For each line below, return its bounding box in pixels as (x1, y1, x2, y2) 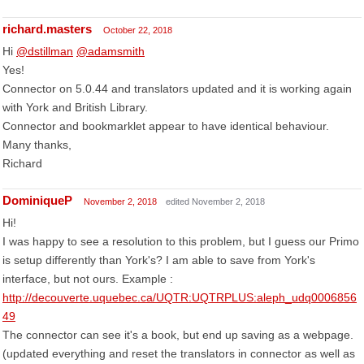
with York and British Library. (2, 101, 148, 114)
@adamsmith (76, 45, 145, 58)
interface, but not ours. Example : (2, 272, 173, 285)
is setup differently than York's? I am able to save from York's (2, 253, 315, 266)
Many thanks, (2, 138, 71, 151)
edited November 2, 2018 (166, 197, 265, 206)
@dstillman (16, 45, 73, 58)
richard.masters (2, 22, 92, 36)
